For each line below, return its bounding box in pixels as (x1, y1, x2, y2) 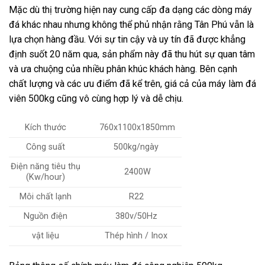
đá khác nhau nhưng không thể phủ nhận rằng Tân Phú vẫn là (9, 19, 254, 31)
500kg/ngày (114, 142, 159, 153)
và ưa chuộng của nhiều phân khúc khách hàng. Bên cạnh (9, 63, 237, 75)
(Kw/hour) (25, 172, 65, 183)
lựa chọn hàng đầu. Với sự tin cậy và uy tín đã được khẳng (9, 34, 245, 46)
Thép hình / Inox (105, 231, 168, 241)
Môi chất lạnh (19, 192, 72, 202)
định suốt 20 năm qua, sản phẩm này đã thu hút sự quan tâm (9, 49, 255, 60)
